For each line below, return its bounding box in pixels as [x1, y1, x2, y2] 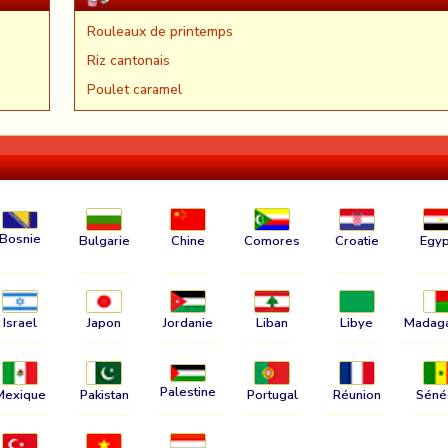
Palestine [160, 382, 217, 401]
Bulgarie [78, 232, 130, 251]
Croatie [334, 232, 379, 251]
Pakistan [79, 385, 129, 404]
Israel [2, 314, 37, 333]
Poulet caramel [87, 80, 182, 100]
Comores [244, 232, 301, 251]
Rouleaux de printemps [87, 22, 233, 42]
